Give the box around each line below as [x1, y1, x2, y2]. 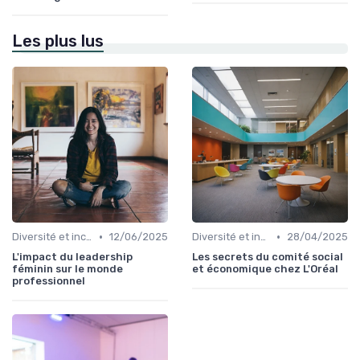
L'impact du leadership [12, 251, 133, 264]
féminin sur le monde [12, 263, 123, 276]
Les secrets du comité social [192, 251, 343, 264]
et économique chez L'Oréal [192, 263, 338, 276]
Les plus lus [12, 31, 104, 51]
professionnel [12, 275, 85, 288]
